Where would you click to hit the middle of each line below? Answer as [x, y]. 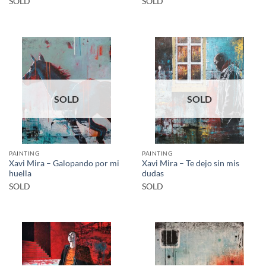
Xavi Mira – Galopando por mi [64, 164]
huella [20, 174]
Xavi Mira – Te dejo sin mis [191, 164]
